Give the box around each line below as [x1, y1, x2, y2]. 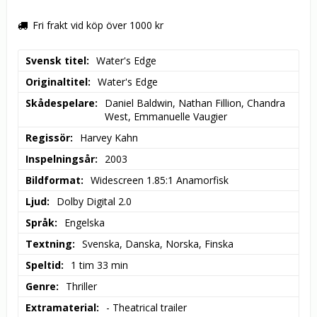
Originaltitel [25, 75, 88, 89]
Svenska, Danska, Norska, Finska [82, 237, 234, 251]
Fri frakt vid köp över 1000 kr [33, 18, 163, 33]
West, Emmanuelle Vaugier [105, 110, 227, 124]
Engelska [64, 216, 105, 230]
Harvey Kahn [80, 131, 138, 145]
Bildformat [25, 173, 81, 188]
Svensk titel [25, 54, 86, 68]
